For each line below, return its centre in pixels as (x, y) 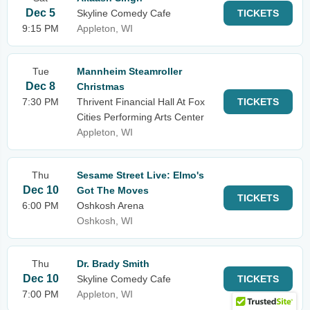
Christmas (101, 86)
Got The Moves (113, 190)
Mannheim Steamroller (129, 71)
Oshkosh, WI (105, 221)
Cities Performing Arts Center (140, 117)
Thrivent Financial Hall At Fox (141, 102)
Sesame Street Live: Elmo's (140, 175)
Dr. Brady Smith (113, 264)
